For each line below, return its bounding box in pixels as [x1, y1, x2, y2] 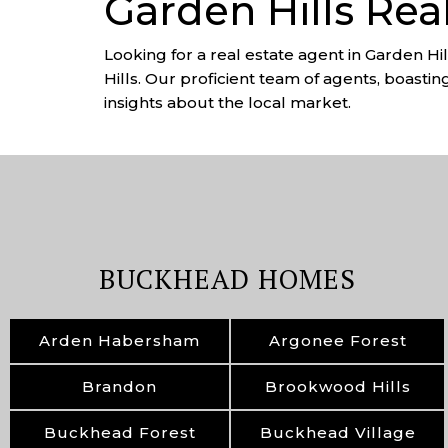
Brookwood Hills [264, 377, 411, 396]
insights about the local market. [104, 93, 352, 112]
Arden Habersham [39, 331, 200, 350]
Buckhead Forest [43, 423, 196, 442]
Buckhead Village [259, 423, 416, 442]
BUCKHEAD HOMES [98, 261, 356, 297]
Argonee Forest [268, 331, 407, 350]
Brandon [82, 377, 157, 396]
